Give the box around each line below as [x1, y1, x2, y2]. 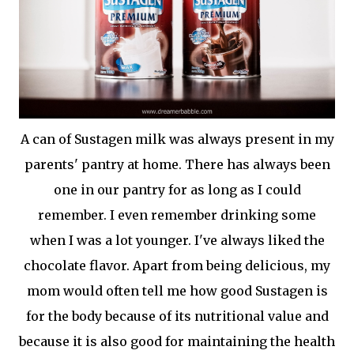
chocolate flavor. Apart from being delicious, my [24, 257, 330, 273]
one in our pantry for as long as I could [53, 181, 301, 198]
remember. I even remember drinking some [38, 206, 316, 223]
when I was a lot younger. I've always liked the [29, 232, 325, 248]
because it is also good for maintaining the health [19, 333, 335, 349]
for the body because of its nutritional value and [25, 307, 329, 324]
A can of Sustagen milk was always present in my [20, 130, 334, 147]
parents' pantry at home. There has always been [24, 156, 330, 172]
